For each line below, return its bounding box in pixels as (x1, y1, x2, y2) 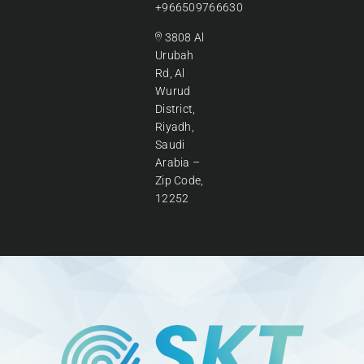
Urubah (154, 48, 194, 62)
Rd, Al (154, 66, 185, 80)
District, (154, 102, 196, 115)
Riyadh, (154, 119, 195, 133)
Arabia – (154, 155, 201, 169)
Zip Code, (154, 173, 204, 187)
